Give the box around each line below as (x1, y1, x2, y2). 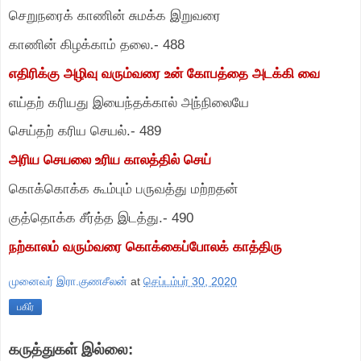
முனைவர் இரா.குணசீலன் (9, 275, 127, 288)
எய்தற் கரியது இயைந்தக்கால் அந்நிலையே (9, 93, 249, 110)
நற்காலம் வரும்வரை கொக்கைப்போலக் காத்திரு (9, 238, 282, 255)
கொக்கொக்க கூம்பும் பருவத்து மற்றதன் (9, 180, 238, 197)
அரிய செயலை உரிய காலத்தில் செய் (9, 151, 211, 168)
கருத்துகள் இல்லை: (9, 341, 133, 359)
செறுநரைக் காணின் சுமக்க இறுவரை (9, 7, 221, 24)
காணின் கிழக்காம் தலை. (9, 35, 154, 52)
